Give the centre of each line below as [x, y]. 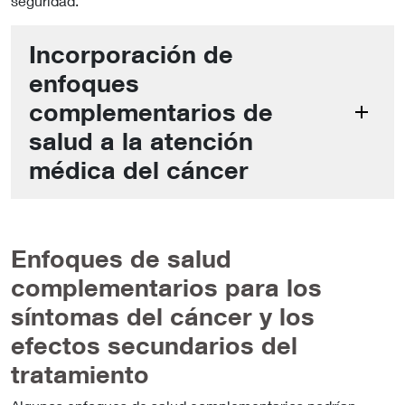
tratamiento [80, 373]
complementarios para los [166, 287]
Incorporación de [131, 53]
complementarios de [151, 111]
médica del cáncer [139, 169]
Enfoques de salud [121, 258]
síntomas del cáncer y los [163, 316]
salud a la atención [141, 140]
